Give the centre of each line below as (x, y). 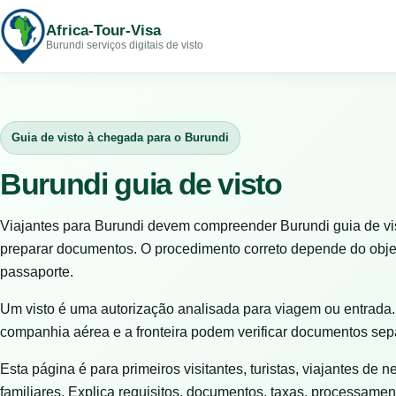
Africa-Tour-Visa (103, 30)
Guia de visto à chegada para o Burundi (120, 137)
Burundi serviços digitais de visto (125, 45)
